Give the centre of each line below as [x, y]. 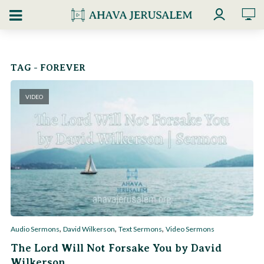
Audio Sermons [35, 229]
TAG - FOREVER [48, 68]
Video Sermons [190, 229]
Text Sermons [140, 229]
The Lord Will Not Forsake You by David [116, 248]
